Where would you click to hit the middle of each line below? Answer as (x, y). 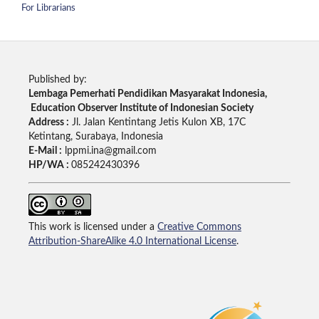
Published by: (57, 80)
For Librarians (48, 9)
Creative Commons (199, 228)
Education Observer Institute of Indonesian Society (141, 109)
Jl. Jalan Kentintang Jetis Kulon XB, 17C (157, 123)
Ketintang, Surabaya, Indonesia (95, 137)
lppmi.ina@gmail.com (109, 151)
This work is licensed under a (93, 228)
